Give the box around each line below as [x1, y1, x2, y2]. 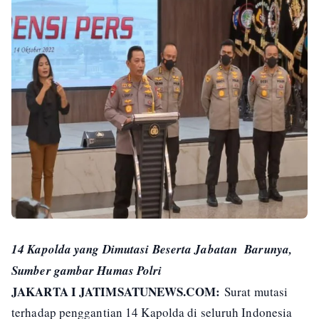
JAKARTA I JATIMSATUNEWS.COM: [11, 283, 224, 301]
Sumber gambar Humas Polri [11, 262, 162, 280]
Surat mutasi [224, 283, 288, 300]
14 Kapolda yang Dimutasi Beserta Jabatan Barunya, [11, 241, 293, 258]
